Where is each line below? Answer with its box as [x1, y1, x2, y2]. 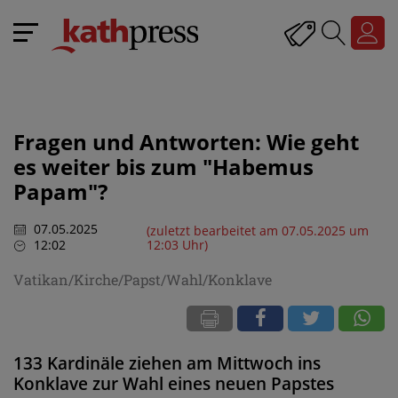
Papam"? [13, 177, 107, 206]
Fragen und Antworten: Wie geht [13, 127, 359, 156]
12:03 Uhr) [146, 235, 208, 253]
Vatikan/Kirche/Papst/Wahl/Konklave [13, 269, 272, 289]
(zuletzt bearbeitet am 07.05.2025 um [146, 221, 369, 239]
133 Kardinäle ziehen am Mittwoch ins [13, 351, 321, 375]
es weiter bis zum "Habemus [13, 152, 314, 181]
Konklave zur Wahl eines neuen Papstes [13, 371, 334, 395]
